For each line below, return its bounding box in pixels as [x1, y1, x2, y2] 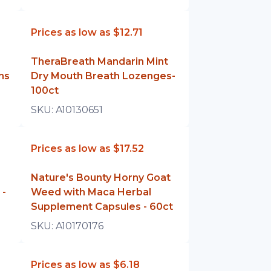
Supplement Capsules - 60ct [31, 201, 174, 212]
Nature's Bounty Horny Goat [31, 172, 171, 183]
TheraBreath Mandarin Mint [31, 56, 169, 67]
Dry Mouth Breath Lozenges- [31, 70, 176, 82]
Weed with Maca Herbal [31, 186, 152, 198]
